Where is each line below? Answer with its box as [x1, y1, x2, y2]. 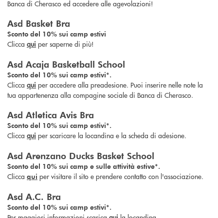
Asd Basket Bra [7, 18, 70, 29]
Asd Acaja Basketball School [7, 58, 125, 70]
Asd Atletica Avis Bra [7, 109, 94, 121]
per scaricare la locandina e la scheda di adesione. [38, 130, 186, 141]
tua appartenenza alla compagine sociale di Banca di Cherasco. [7, 90, 193, 100]
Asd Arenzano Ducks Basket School [7, 150, 154, 162]
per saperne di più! [38, 39, 94, 49]
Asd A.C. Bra [7, 191, 61, 202]
